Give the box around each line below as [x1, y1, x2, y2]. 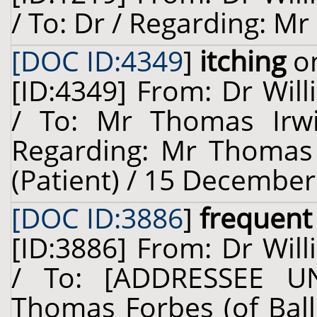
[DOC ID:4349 [11, 42, 183, 79]
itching [200, 42, 286, 79]
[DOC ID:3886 [11, 200, 183, 236]
